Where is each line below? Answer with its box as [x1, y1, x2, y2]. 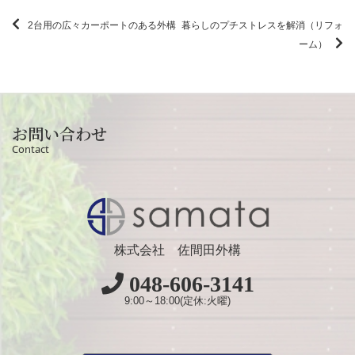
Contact [12, 141, 49, 156]
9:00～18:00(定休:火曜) [124, 294, 231, 307]
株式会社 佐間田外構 [114, 242, 241, 257]
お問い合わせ [12, 121, 107, 145]
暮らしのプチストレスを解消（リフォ [181, 19, 343, 31]
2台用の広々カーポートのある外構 [28, 19, 176, 31]
